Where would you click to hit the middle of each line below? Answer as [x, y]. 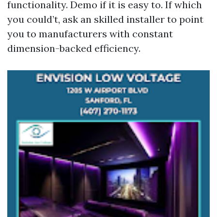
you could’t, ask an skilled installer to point [105, 19]
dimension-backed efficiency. [74, 48]
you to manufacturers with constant [90, 34]
